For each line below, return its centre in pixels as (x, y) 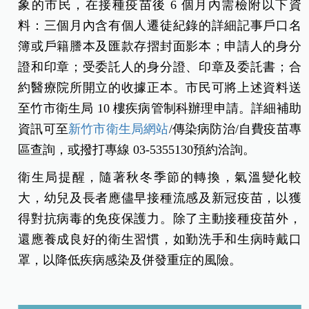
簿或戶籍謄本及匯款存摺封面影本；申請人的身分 (160, 46)
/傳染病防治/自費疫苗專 (235, 129)
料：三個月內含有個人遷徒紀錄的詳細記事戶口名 (160, 25)
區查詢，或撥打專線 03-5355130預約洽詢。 (137, 149)
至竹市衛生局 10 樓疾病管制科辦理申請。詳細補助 (160, 108)
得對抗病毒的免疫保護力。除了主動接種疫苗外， (160, 218)
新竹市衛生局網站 (119, 129)
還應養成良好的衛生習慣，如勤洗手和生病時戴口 (160, 239)
